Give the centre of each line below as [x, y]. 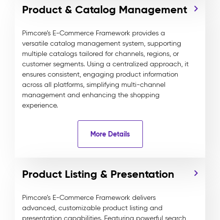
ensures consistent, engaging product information [100, 74]
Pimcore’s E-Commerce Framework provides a [94, 33]
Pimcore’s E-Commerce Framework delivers [89, 198]
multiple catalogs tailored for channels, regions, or [100, 54]
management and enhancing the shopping [91, 95]
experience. [40, 105]
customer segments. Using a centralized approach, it [105, 64]
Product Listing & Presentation [98, 174]
